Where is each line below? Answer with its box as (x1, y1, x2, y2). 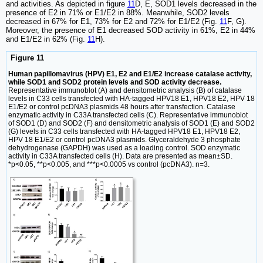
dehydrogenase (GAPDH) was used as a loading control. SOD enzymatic (8, 143, 240, 152)
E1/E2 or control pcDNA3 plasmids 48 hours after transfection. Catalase (8, 102, 235, 111)
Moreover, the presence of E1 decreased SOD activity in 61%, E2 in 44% (6, 26, 255, 35)
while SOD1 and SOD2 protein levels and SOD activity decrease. (8, 77, 221, 86)
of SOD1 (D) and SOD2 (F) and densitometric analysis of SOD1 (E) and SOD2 (8, 119, 255, 127)
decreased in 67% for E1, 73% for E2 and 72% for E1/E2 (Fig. (6, 17, 220, 26)
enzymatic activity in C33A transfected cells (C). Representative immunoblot (8, 110, 248, 119)
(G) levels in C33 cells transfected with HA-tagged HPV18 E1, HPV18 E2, (8, 127, 240, 136)
